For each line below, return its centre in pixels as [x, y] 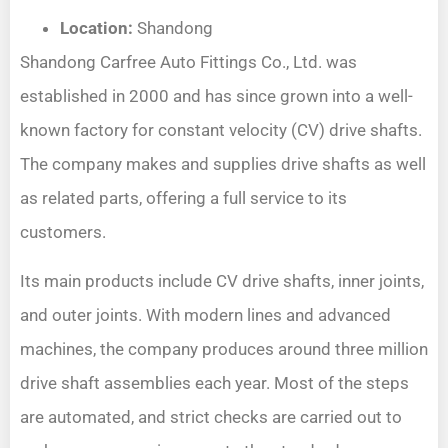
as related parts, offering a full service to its [183, 198]
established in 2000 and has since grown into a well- [216, 96]
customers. [63, 232]
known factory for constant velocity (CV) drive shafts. [221, 130]
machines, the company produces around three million [224, 348]
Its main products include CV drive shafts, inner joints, [222, 280]
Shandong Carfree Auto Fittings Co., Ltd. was [188, 62]
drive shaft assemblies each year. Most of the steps [214, 382]
